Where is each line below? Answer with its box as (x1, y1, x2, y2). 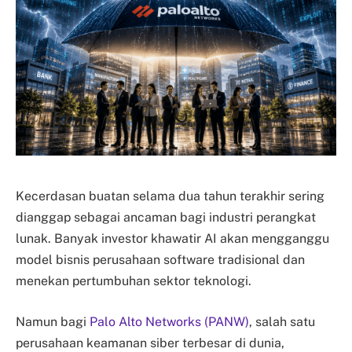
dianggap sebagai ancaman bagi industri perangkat (16, 210, 316, 225)
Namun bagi (16, 313, 90, 329)
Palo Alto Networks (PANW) (90, 313, 249, 329)
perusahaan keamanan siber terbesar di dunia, (16, 335, 284, 350)
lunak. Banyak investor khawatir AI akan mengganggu (16, 231, 329, 247)
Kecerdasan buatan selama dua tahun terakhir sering (16, 189, 324, 204)
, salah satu (249, 313, 315, 329)
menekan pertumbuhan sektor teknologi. (16, 273, 251, 289)
